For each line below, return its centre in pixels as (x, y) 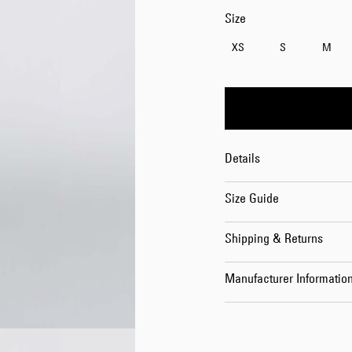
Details (242, 158)
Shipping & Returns (273, 238)
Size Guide (251, 198)
